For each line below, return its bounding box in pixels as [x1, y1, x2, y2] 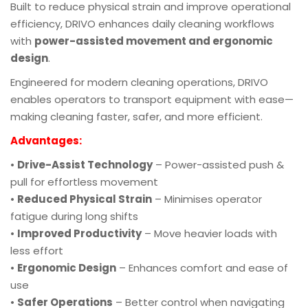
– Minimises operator [152, 192, 262, 207]
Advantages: [10, 133, 82, 148]
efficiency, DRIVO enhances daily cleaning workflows [10, 16, 274, 32]
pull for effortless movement [10, 175, 158, 190]
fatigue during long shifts [10, 209, 138, 224]
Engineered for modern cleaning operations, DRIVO [10, 75, 268, 90]
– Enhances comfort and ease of [116, 261, 288, 276]
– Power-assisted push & [153, 157, 284, 173]
